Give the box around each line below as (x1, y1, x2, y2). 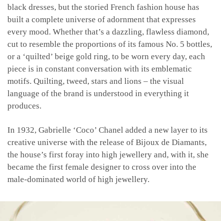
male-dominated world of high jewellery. (7, 174, 149, 184)
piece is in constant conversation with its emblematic (7, 64, 192, 74)
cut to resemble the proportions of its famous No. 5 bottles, (7, 39, 212, 49)
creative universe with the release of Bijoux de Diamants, (7, 137, 207, 147)
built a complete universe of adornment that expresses (7, 14, 196, 24)
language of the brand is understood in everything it (7, 88, 189, 98)
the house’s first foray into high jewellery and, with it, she (7, 149, 209, 159)
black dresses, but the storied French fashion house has (7, 2, 199, 12)
